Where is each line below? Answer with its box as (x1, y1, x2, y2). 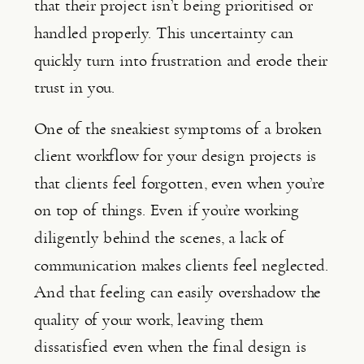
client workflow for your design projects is (34, 147, 317, 165)
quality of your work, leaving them (34, 310, 263, 328)
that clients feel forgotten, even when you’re (34, 174, 324, 192)
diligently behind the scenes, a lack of (34, 229, 284, 247)
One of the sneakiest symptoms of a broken (34, 119, 323, 137)
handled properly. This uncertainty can (34, 24, 294, 42)
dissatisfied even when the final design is (34, 338, 306, 356)
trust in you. (34, 79, 115, 97)
